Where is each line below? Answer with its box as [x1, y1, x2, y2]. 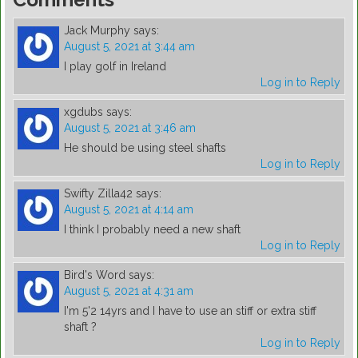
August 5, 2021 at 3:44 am [64, 40, 195, 54]
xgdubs [64, 105, 103, 119]
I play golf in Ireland [64, 60, 166, 74]
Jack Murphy [64, 24, 130, 38]
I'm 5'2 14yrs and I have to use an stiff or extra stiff [64, 304, 316, 318]
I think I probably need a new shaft [64, 223, 241, 237]
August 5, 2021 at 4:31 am [64, 284, 193, 298]
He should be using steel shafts [64, 141, 226, 155]
